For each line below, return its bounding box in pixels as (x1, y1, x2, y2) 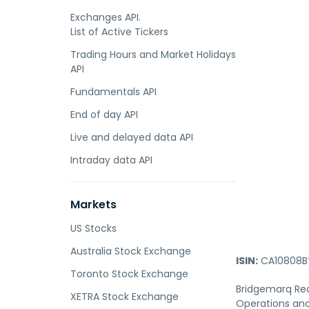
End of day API (70, 108, 138, 121)
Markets (70, 197, 117, 212)
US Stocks (70, 221, 117, 235)
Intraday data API (70, 153, 152, 167)
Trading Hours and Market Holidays (70, 48, 236, 61)
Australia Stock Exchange (70, 244, 191, 258)
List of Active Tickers (70, 25, 168, 39)
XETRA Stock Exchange (70, 290, 179, 303)
